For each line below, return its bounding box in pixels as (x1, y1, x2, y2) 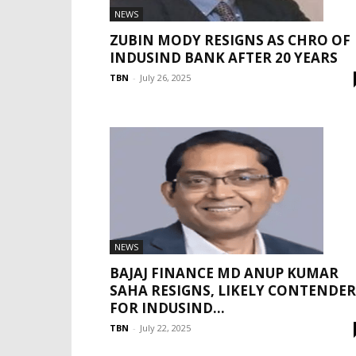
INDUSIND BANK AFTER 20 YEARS (110, 48, 338, 67)
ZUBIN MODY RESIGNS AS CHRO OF (110, 30, 350, 49)
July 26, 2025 (140, 71, 191, 83)
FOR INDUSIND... (110, 298, 225, 317)
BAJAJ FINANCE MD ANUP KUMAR (110, 263, 339, 282)
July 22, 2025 (140, 321, 191, 334)
